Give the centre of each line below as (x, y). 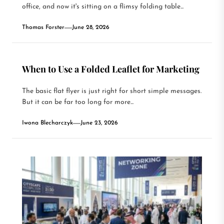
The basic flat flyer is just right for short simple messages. (112, 91)
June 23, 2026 (99, 123)
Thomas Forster (43, 27)
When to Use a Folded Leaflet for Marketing (111, 69)
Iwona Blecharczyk (47, 123)
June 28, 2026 (91, 27)
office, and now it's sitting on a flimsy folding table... (103, 7)
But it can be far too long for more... (78, 102)
